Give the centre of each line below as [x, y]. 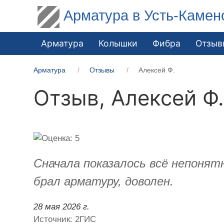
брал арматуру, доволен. [104, 181]
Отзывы [102, 70]
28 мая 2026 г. [62, 206]
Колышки [118, 43]
